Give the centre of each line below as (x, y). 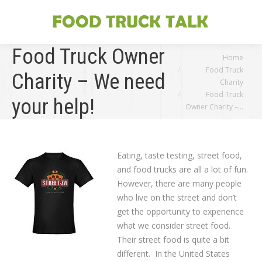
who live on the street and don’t (177, 197)
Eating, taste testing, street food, (180, 155)
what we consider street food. (175, 225)
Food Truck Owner (88, 56)
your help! (53, 107)
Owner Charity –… (214, 106)
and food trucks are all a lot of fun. (184, 169)
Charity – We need (89, 82)
